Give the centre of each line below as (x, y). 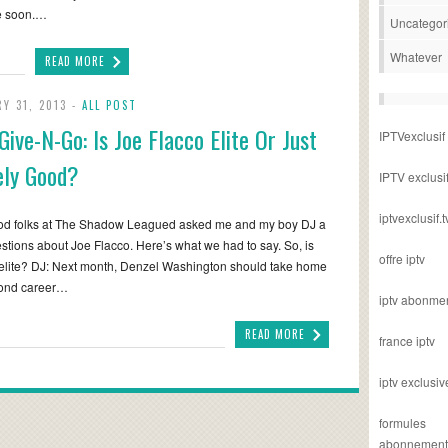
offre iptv (402, 258)
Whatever (416, 56)
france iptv (407, 340)
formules (402, 422)
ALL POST (109, 105)
